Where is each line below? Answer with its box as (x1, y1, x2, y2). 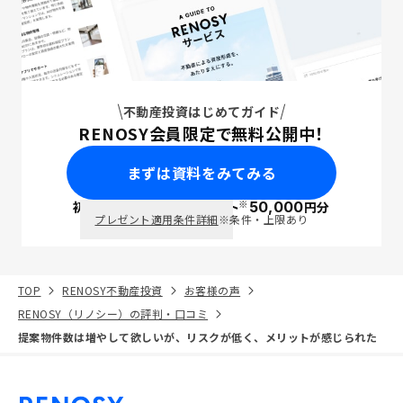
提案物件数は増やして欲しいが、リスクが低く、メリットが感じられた (18, 329, 378, 345)
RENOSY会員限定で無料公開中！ (78, 121, 325, 145)
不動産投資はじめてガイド (122, 103, 281, 121)
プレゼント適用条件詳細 (94, 211, 219, 227)
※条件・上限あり (218, 211, 309, 227)
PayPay (139, 200, 191, 215)
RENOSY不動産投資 (62, 282, 163, 298)
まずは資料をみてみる (126, 162, 277, 184)
